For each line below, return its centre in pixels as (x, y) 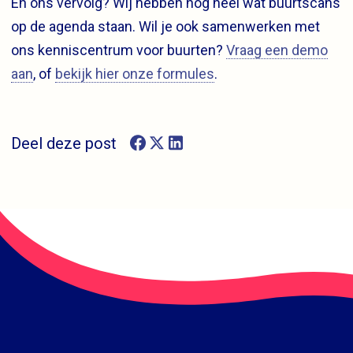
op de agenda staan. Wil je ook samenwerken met (165, 26)
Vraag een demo (277, 50)
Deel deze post (64, 143)
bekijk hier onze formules (135, 73)
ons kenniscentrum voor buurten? (119, 50)
